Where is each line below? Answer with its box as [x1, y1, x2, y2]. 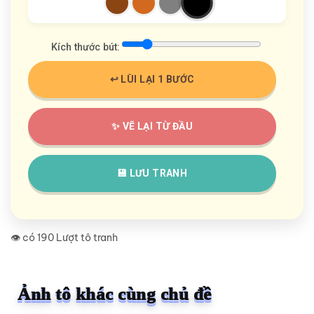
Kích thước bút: [51, 41, 120, 53]
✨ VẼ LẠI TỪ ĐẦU [111, 120, 193, 132]
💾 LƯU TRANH [116, 167, 188, 179]
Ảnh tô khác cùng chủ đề [18, 284, 212, 303]
